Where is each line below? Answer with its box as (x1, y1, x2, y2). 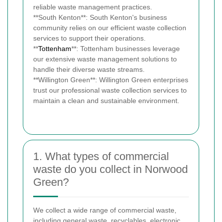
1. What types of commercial (33, 150, 169, 163)
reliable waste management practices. (33, 3, 152, 11)
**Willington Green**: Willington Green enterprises (33, 76, 188, 84)
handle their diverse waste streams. (33, 65, 145, 74)
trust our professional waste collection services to (33, 86, 187, 95)
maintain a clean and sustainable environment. (33, 97, 179, 105)
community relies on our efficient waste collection (33, 24, 186, 32)
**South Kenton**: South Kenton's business (33, 13, 167, 22)
